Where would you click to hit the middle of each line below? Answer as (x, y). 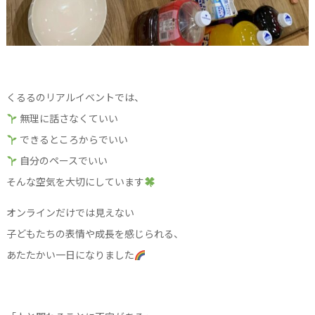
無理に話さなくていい (67, 118)
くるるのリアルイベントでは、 (75, 97)
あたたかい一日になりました (70, 255)
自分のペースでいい (62, 161)
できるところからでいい (72, 140)
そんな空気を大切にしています (75, 182)
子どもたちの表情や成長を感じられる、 (95, 234)
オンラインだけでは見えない (70, 213)
